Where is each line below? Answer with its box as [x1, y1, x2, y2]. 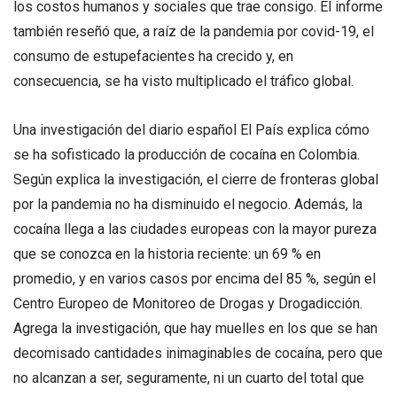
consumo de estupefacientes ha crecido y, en [13, 47, 293, 65]
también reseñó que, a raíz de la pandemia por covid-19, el [13, 22, 374, 40]
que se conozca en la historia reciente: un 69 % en [13, 245, 321, 262]
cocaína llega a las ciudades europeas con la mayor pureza [13, 220, 377, 237]
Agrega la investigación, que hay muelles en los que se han [13, 319, 378, 337]
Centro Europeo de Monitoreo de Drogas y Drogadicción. [13, 294, 362, 312]
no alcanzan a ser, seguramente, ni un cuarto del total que [13, 369, 364, 386]
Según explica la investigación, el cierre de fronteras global [13, 170, 378, 188]
